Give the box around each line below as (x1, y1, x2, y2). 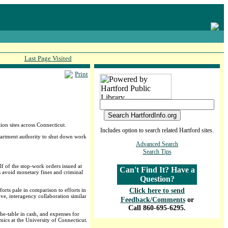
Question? (139, 175, 175, 183)
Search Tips (142, 148, 172, 155)
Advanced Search (136, 140, 178, 148)
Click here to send (129, 187, 185, 194)
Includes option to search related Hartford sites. (100, 127, 214, 134)
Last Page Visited (24, 54, 72, 62)
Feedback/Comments (120, 196, 185, 204)
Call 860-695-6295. (128, 204, 186, 212)
